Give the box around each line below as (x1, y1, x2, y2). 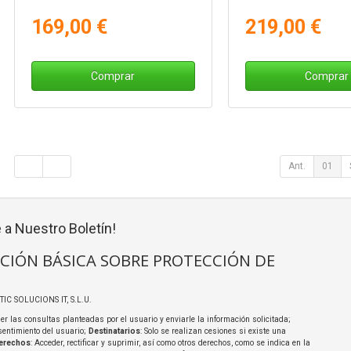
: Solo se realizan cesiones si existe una (139, 326, 286, 335)
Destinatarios (88, 326, 140, 335)
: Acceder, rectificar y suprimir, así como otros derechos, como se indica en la (30, 338, 310, 347)
